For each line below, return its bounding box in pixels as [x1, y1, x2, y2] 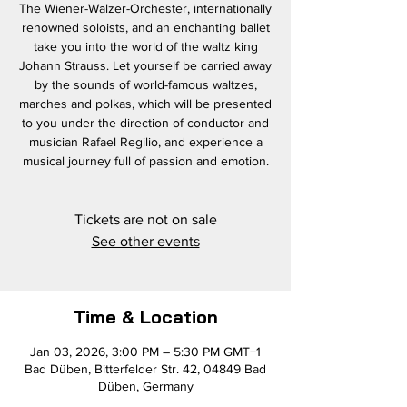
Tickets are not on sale [74, 212, 217, 228]
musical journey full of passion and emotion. [22, 154, 269, 169]
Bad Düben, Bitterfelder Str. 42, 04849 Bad [25, 362, 266, 377]
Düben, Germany [97, 379, 194, 394]
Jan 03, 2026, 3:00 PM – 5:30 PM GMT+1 [30, 344, 261, 360]
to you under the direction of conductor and [22, 115, 269, 131]
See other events [91, 233, 200, 250]
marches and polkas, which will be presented [19, 96, 272, 112]
